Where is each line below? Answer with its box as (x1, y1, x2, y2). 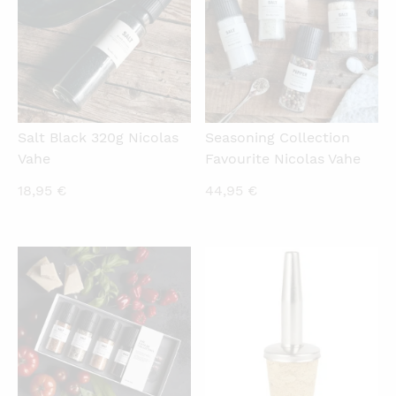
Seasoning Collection (205, 128, 351, 146)
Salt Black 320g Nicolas (18, 128, 179, 146)
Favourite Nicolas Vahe (205, 149, 362, 167)
